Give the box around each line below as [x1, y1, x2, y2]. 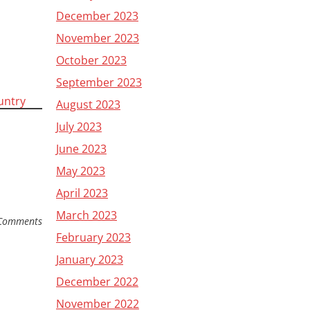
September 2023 [56, 75, 142, 90]
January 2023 [56, 252, 123, 267]
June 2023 [56, 141, 107, 156]
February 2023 [56, 230, 131, 245]
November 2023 [56, 30, 139, 46]
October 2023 [56, 53, 127, 68]
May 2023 [56, 163, 105, 179]
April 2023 [56, 185, 108, 201]
